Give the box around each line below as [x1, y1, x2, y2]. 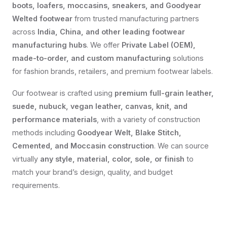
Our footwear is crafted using [12, 89, 115, 98]
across [12, 27, 37, 36]
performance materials [12, 115, 97, 124]
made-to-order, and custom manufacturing [12, 54, 171, 62]
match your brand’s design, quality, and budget [12, 168, 173, 177]
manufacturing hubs [12, 41, 87, 49]
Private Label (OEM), [122, 41, 196, 49]
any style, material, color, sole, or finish [40, 155, 184, 164]
